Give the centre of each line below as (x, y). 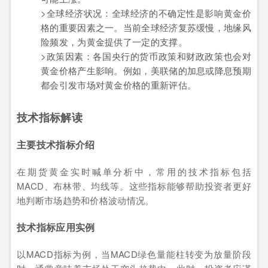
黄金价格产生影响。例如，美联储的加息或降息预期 (146, 71)
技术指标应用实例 (56, 227)
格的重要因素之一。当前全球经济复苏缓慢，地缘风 (146, 28)
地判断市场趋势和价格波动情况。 (86, 200)
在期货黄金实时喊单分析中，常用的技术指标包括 (134, 171)
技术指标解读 (50, 118)
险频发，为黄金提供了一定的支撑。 (114, 42)
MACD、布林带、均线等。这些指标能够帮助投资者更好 (134, 185)
